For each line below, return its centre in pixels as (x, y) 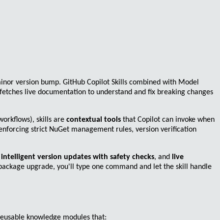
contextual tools (94, 120)
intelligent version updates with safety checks (78, 157)
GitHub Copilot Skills (95, 83)
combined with (153, 83)
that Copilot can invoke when (168, 120)
